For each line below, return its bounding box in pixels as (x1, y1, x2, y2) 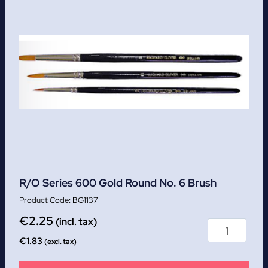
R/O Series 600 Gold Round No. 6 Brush (19, 176, 217, 190)
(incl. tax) (56, 215, 97, 229)
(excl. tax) (44, 237, 77, 247)
